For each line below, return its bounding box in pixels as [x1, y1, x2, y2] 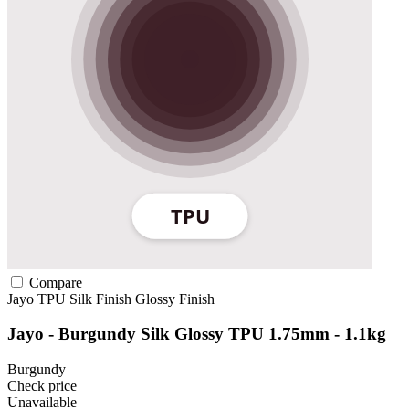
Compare [26, 274, 82, 290]
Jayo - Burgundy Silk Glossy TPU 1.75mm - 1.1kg [7, 324, 386, 344]
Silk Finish [69, 290, 135, 307]
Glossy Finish [135, 290, 215, 307]
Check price [7, 378, 77, 394]
